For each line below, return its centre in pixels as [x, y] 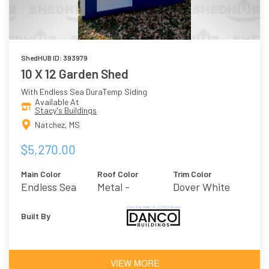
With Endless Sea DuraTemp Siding [84, 92]
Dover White [202, 186]
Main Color [41, 174]
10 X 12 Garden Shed [75, 74]
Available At [57, 102]
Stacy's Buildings [66, 110]
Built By [36, 216]
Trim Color [192, 174]
